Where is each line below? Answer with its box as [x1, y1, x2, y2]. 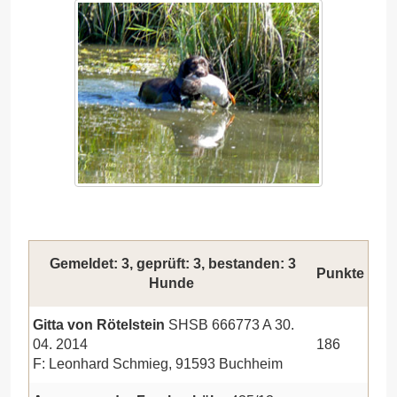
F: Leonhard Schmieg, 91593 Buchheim [33, 356, 283, 372]
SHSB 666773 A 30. [168, 317, 294, 333]
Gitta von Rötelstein [33, 317, 168, 333]
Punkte [316, 266, 364, 282]
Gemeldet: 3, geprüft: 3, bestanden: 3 [46, 256, 296, 272]
